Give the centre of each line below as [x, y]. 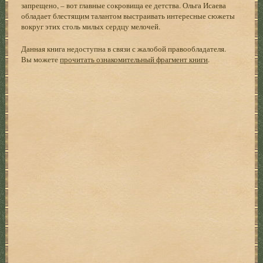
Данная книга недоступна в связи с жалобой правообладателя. [124, 48]
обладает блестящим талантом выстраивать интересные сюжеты [128, 16]
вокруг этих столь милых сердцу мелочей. [91, 26]
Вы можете [41, 59]
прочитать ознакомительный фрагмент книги [134, 59]
